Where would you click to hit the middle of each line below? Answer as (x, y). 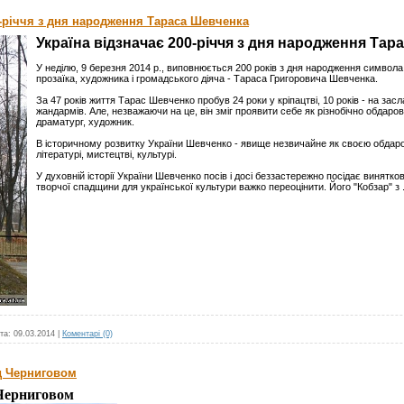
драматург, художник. (85, 122)
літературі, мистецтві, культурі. (106, 154)
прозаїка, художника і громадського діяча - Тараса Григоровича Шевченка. (207, 78)
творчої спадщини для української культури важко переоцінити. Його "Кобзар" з (219, 187)
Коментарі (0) (87, 334)
